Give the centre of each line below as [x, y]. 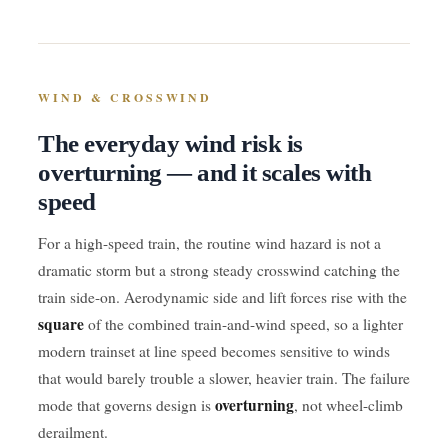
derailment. [73, 431]
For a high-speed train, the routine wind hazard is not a [209, 242]
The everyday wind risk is [170, 143]
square [61, 323]
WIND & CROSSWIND [125, 98]
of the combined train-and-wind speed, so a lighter [243, 323]
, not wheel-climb [348, 404]
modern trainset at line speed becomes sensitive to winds [214, 350]
